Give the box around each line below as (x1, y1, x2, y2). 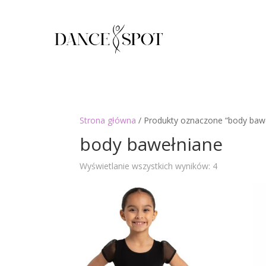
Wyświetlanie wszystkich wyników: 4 (80, 160, 218, 172)
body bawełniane (80, 132, 223, 157)
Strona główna (80, 115, 137, 126)
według (217, 173, 245, 185)
